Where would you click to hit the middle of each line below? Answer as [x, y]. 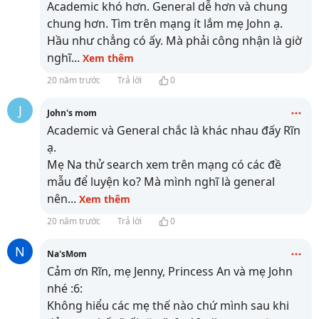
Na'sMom [67, 254]
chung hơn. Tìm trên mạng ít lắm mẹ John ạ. [165, 23]
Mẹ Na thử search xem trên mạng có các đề [164, 164]
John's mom [72, 113]
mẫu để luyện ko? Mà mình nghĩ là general [161, 182]
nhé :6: [65, 288]
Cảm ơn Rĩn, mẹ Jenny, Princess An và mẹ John [170, 271]
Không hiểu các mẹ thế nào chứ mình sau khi [168, 305]
